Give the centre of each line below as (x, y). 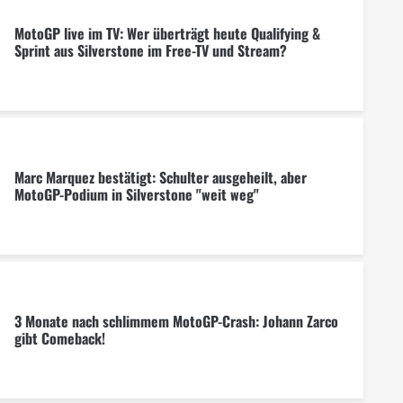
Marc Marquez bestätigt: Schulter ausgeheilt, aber (160, 177)
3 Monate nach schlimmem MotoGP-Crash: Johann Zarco (176, 321)
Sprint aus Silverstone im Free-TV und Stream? (150, 50)
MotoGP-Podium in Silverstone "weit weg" (136, 194)
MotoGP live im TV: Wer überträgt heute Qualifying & (167, 33)
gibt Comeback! (59, 338)
